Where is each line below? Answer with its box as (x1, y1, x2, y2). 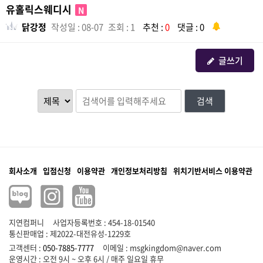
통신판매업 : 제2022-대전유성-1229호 (9, 228, 131, 239)
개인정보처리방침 (111, 165, 167, 177)
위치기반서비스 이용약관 (173, 165, 252, 177)
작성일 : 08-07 (51, 21, 103, 34)
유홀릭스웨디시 (6, 2, 74, 17)
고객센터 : (9, 242, 43, 253)
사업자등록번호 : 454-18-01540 (53, 217, 155, 228)
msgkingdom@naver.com (130, 242, 221, 253)
